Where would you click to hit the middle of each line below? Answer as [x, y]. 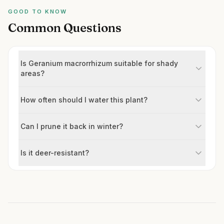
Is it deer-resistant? [55, 153]
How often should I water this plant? [84, 100]
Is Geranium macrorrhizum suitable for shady [99, 63]
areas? [32, 73]
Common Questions [65, 28]
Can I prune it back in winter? [72, 126]
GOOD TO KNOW [37, 11]
